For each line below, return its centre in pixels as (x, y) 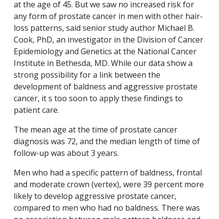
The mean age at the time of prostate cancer (96, 130)
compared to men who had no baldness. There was (107, 208)
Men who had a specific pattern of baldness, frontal (108, 173)
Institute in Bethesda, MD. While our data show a (103, 63)
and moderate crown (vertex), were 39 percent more (109, 185)
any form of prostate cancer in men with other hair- (108, 16)
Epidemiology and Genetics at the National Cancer (105, 52)
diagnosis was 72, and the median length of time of (107, 142)
